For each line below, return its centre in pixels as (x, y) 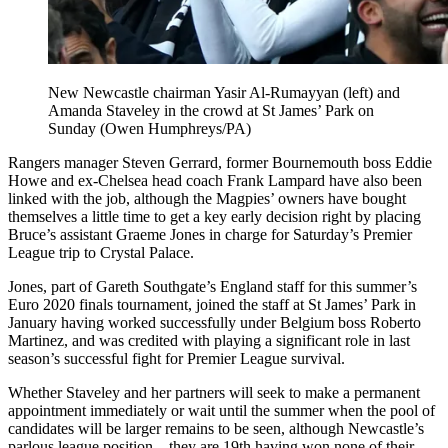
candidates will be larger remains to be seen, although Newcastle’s (216, 429)
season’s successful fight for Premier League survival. (176, 359)
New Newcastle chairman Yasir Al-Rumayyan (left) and (224, 93)
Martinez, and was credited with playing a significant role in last (209, 341)
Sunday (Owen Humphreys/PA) (149, 129)
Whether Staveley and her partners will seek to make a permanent (214, 393)
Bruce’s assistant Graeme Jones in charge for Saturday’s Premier (210, 235)
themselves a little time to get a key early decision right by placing (214, 217)
